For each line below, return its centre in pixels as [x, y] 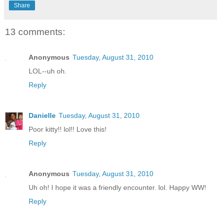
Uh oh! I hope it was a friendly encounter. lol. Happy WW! [117, 187]
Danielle [42, 115]
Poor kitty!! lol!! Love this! [68, 129]
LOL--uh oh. [48, 71]
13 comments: [35, 32]
